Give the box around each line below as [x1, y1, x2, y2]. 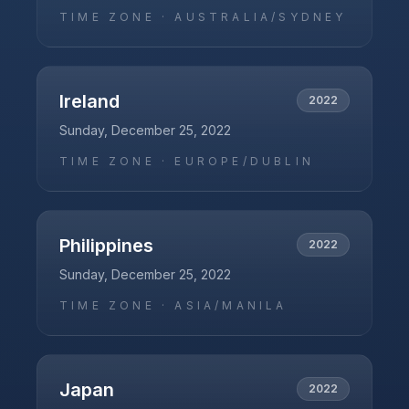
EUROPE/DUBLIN [174, 154, 315, 168]
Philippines [59, 235, 153, 257]
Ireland [59, 90, 120, 112]
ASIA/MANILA [174, 299, 288, 312]
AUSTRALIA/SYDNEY [174, 10, 347, 24]
